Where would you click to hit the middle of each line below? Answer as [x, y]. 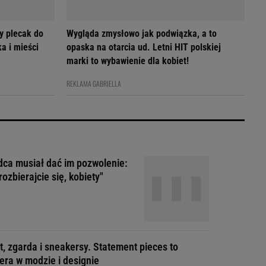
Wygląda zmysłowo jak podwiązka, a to [142, 34]
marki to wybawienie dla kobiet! [128, 61]
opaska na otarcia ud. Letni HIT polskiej [144, 47]
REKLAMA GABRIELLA [94, 83]
